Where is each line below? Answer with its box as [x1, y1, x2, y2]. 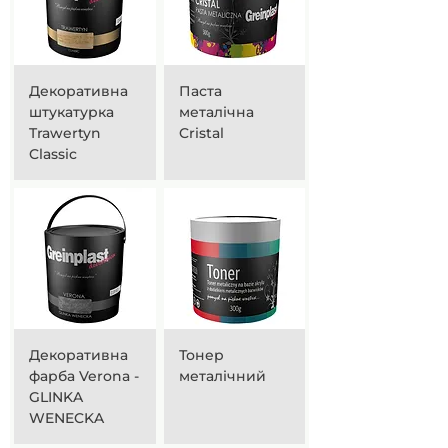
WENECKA [29, 409, 104, 427]
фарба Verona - [29, 367, 139, 385]
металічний [178, 367, 266, 385]
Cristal [178, 123, 224, 142]
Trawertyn [29, 123, 101, 142]
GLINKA [29, 388, 83, 406]
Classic [29, 144, 77, 163]
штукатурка [29, 102, 114, 121]
